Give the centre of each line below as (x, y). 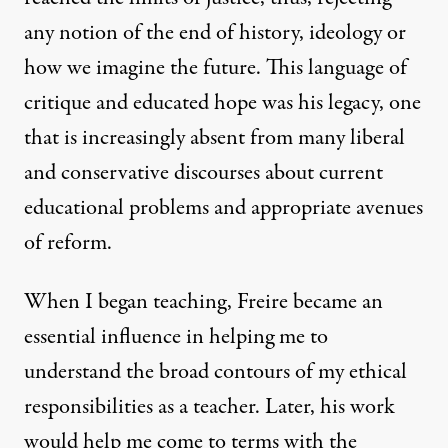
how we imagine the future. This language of (215, 68)
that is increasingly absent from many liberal (214, 138)
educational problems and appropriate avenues (223, 208)
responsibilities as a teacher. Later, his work (209, 407)
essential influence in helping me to (176, 337)
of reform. (68, 243)
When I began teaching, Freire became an (203, 302)
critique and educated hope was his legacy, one (222, 103)
